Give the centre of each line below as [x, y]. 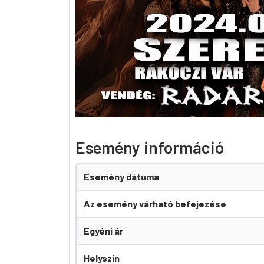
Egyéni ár [103, 231]
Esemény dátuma [121, 176]
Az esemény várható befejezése [155, 204]
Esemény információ [150, 147]
